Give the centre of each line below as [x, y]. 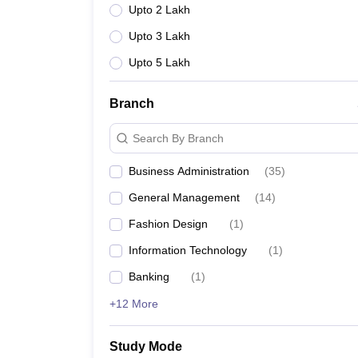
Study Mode [146, 346]
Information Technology [188, 250]
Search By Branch [178, 138]
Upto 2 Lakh [159, 10]
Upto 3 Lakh [159, 36]
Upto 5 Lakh [159, 62]
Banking [149, 276]
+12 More [134, 304]
